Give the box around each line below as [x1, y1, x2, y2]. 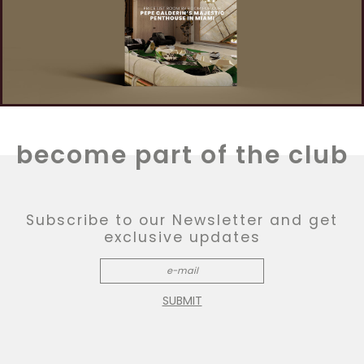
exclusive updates [103, 227, 261, 248]
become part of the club [15, 138, 349, 173]
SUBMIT [162, 292, 202, 310]
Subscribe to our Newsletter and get [26, 210, 338, 231]
